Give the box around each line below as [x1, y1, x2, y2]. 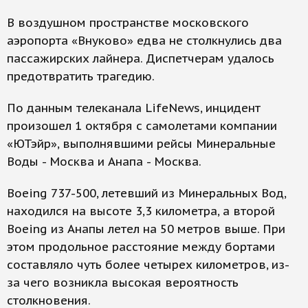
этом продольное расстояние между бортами [7, 239, 275, 255]
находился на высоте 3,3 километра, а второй [7, 203, 275, 219]
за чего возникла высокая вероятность [7, 275, 239, 291]
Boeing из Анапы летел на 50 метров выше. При [7, 221, 285, 237]
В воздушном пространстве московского [7, 15, 249, 31]
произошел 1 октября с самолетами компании [7, 118, 277, 134]
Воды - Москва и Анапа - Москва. [7, 154, 201, 170]
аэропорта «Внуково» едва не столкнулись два [7, 33, 282, 49]
